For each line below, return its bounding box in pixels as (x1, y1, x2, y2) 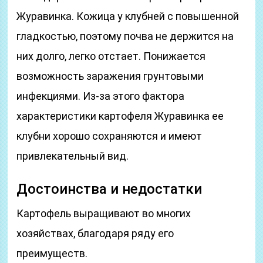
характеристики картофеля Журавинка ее (16, 110, 224, 122)
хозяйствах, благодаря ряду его (16, 227, 174, 240)
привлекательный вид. (16, 150, 129, 162)
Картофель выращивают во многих (16, 207, 191, 220)
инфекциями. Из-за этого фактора (16, 90, 185, 102)
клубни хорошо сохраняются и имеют (16, 130, 203, 142)
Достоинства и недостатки (16, 181, 203, 197)
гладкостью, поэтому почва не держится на (16, 30, 234, 42)
